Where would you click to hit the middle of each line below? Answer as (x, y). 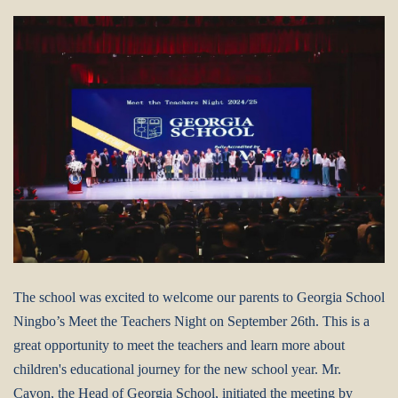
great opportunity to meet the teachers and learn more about (179, 346)
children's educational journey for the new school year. (167, 370)
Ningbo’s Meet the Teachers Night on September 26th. (168, 322)
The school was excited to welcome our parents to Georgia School (199, 298)
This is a (346, 322)
